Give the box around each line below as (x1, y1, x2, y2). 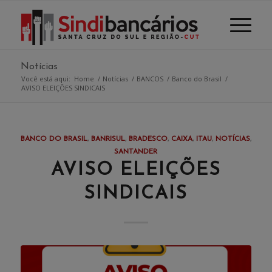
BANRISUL (90, 135, 125, 143)
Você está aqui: (21, 74, 70, 83)
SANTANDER (114, 148, 158, 155)
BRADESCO (128, 135, 168, 143)
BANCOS (136, 74, 163, 83)
